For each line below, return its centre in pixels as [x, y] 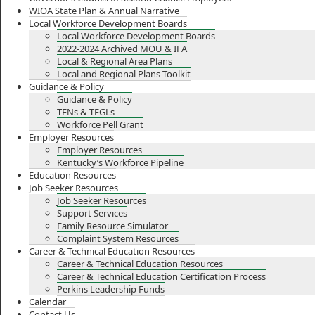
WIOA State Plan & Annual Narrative [104, 11]
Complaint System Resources [118, 238]
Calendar [47, 302]
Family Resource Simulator [112, 226]
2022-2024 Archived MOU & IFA [122, 49]
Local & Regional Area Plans [115, 61]
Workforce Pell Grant [100, 124]
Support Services [92, 213]
